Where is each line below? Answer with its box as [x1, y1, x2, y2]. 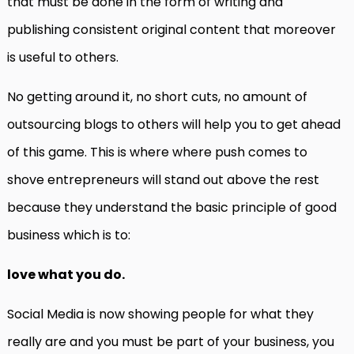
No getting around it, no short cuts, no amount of [7, 88, 307, 107]
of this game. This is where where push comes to [7, 143, 307, 162]
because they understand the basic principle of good [7, 198, 337, 217]
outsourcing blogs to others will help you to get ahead [7, 115, 341, 134]
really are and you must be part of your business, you [7, 333, 334, 352]
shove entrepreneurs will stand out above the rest [7, 171, 319, 190]
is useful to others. [7, 48, 119, 67]
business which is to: [7, 226, 130, 245]
